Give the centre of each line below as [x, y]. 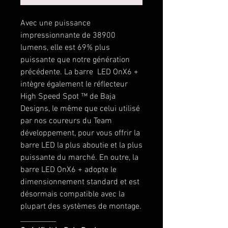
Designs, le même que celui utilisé [80, 109]
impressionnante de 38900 [68, 35]
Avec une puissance [55, 23]
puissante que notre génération [75, 60]
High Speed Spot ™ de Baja [68, 96]
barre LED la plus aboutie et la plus [81, 145]
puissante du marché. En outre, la [79, 158]
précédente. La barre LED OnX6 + [79, 72]
